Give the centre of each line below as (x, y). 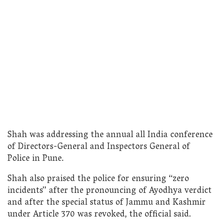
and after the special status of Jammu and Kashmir (107, 203)
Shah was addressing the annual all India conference (110, 135)
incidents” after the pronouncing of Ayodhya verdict (110, 191)
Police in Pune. (36, 159)
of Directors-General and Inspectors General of (99, 147)
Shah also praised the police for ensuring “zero (98, 180)
